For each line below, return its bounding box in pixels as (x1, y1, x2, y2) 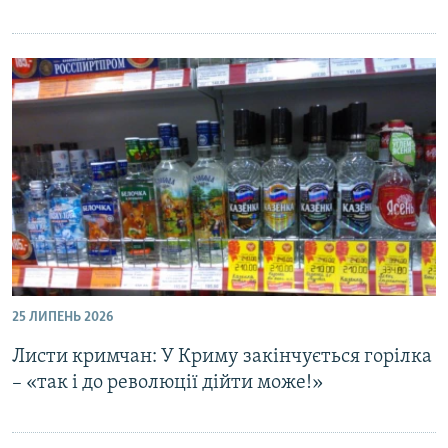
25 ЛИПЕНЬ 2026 (12, 310, 113, 325)
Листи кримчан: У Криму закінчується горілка (12, 347, 432, 367)
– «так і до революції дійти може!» (12, 373, 323, 393)
